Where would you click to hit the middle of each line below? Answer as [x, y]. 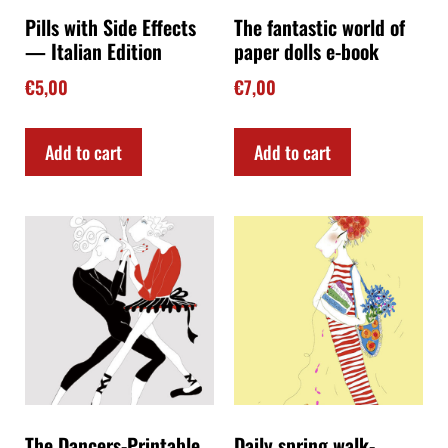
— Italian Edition [93, 51]
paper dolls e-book [306, 51]
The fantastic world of [319, 27]
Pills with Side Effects [110, 27]
